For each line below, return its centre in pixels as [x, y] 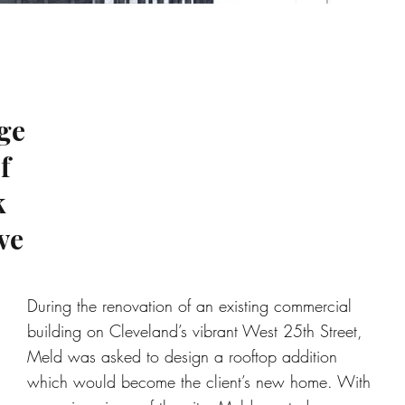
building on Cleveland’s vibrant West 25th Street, [195, 331]
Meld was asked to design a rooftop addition [183, 356]
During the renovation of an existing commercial [190, 306]
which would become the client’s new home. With [199, 381]
